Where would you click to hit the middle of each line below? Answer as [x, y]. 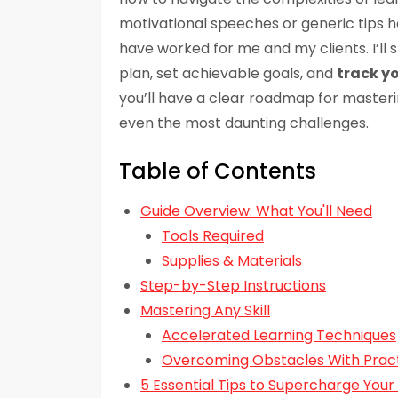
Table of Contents [218, 171]
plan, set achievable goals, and [228, 74]
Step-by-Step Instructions [233, 286]
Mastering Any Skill [205, 311]
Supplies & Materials [232, 261]
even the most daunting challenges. [244, 123]
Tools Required [213, 236]
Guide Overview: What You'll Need [256, 211]
